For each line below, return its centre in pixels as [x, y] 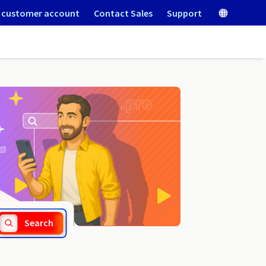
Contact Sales [123, 13]
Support [184, 13]
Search [39, 223]
